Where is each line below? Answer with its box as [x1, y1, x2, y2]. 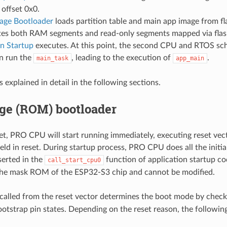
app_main [175, 54, 204, 62]
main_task [36, 54, 68, 62]
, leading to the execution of [71, 53, 173, 62]
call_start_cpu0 [47, 156, 101, 164]
